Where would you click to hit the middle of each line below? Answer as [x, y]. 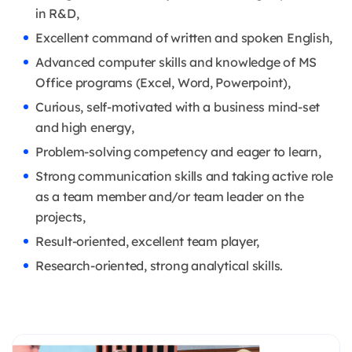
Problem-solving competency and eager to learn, [178, 151]
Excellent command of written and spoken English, [184, 37]
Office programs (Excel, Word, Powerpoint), [163, 82]
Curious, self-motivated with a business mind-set [178, 106]
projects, [60, 216]
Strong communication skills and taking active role [184, 176]
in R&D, [57, 13]
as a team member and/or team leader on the [170, 196]
